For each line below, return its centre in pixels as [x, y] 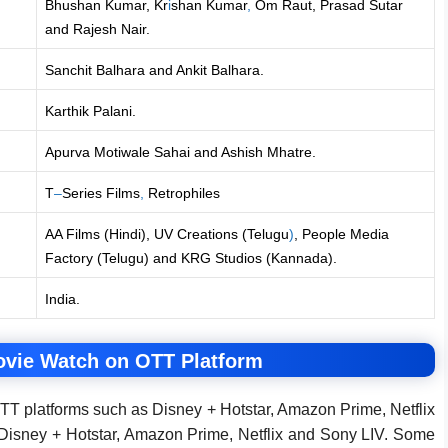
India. [62, 298]
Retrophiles [182, 192]
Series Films [101, 192]
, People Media [341, 233]
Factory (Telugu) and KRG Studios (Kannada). [191, 257]
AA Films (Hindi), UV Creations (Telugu [167, 233]
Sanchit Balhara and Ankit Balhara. [154, 69]
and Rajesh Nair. [97, 28]
